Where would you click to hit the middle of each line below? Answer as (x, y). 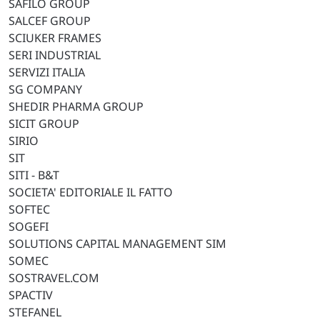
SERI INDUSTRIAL (55, 55)
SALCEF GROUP (50, 21)
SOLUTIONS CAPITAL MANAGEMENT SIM (117, 244)
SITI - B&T (34, 175)
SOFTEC (29, 209)
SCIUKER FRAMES (55, 38)
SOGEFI (29, 226)
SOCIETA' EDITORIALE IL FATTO (91, 192)
